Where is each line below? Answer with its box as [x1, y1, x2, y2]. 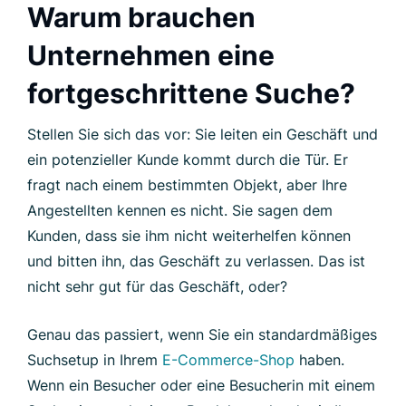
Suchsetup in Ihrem [27, 350, 162, 369]
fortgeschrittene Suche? [27, 76, 355, 110]
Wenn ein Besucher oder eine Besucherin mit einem [27, 375, 375, 394]
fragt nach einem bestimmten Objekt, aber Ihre [27, 175, 347, 194]
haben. [295, 350, 344, 369]
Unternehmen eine [27, 38, 275, 72]
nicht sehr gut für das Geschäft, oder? [27, 276, 287, 295]
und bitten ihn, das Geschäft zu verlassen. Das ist [27, 251, 365, 270]
